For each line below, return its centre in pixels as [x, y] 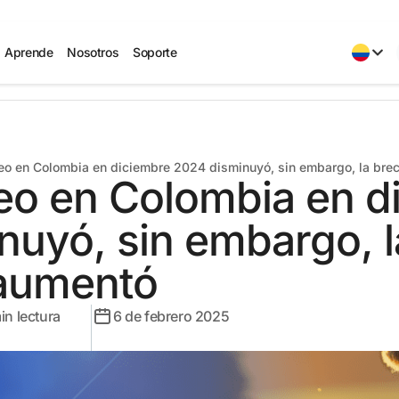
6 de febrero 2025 [171, 316]
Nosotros [93, 52]
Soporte [155, 52]
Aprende [29, 52]
